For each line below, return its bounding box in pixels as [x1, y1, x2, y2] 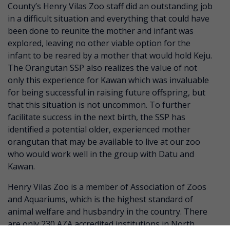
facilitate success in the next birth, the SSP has [8, 111, 185, 123]
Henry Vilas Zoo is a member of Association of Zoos [8, 181, 206, 193]
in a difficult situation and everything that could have [8, 12, 209, 24]
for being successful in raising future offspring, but [8, 86, 205, 98]
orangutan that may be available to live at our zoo [8, 136, 200, 147]
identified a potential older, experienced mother [8, 123, 190, 135]
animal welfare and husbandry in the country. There [8, 205, 207, 217]
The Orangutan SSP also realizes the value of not [8, 62, 197, 73]
